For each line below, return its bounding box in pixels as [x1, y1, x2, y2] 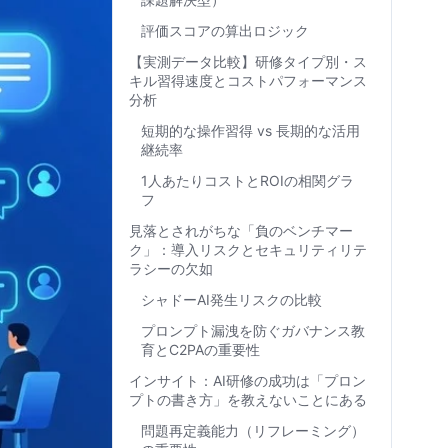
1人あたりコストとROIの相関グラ [141, 172, 354, 189]
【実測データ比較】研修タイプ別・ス [129, 53, 367, 70]
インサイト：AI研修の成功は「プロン [129, 372, 366, 389]
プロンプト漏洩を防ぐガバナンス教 [141, 322, 365, 339]
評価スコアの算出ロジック [141, 22, 309, 39]
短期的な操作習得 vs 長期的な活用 [141, 122, 360, 139]
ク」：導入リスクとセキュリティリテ [129, 241, 367, 258]
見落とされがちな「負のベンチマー [129, 222, 353, 239]
